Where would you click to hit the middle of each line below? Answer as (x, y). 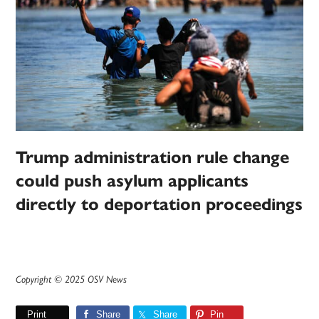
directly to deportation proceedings (159, 205)
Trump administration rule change (153, 158)
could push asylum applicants (132, 181)
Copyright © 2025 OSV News (72, 279)
